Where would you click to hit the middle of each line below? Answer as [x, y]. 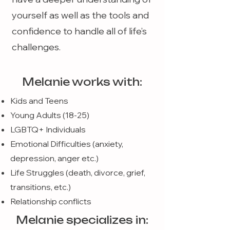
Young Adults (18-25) [50, 115]
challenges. [37, 47]
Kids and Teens [39, 101]
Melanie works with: [82, 82]
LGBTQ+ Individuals [48, 129]
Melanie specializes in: [82, 220]
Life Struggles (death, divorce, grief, [78, 172]
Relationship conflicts [51, 201]
